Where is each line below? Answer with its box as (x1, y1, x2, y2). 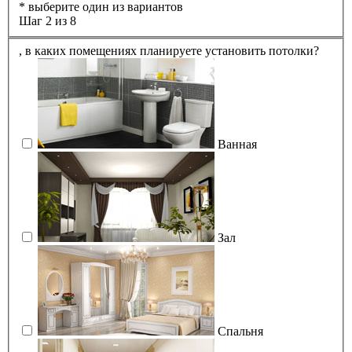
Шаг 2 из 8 (19, 14, 76, 28)
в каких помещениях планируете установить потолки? (25, 43, 319, 57)
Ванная (218, 137, 257, 151)
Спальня (218, 324, 263, 338)
